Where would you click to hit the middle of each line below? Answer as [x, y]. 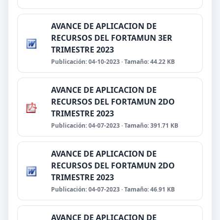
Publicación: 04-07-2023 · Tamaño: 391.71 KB [115, 125]
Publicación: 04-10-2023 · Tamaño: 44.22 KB [113, 62]
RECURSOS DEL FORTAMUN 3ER [112, 38]
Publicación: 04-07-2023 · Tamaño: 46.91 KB [113, 189]
